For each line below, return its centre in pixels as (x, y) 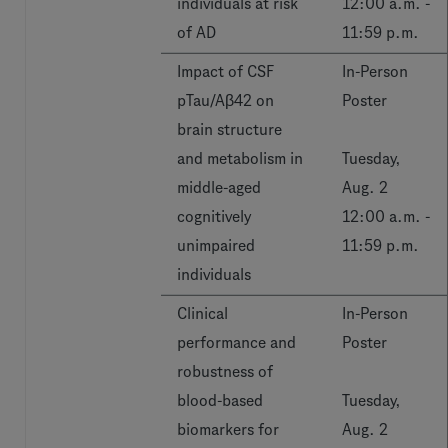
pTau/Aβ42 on (225, 100)
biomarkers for (228, 429)
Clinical (202, 313)
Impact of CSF (225, 71)
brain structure (229, 129)
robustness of (225, 371)
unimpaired (216, 245)
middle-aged (219, 187)
